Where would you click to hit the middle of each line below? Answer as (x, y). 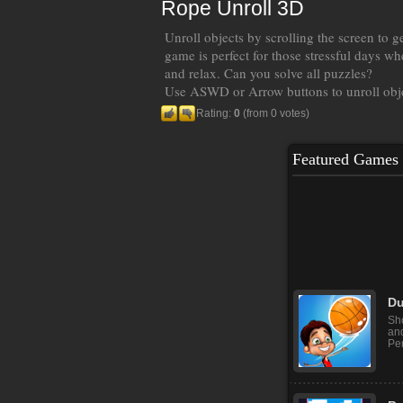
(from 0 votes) (275, 113)
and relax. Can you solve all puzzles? (269, 73)
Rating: (215, 113)
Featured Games (345, 159)
